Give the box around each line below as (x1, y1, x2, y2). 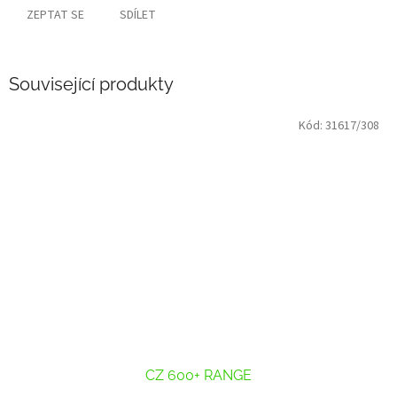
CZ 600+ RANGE (145, 366, 252, 384)
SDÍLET (120, 6, 156, 25)
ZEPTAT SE (27, 6, 84, 25)
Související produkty (9, 74, 174, 96)
